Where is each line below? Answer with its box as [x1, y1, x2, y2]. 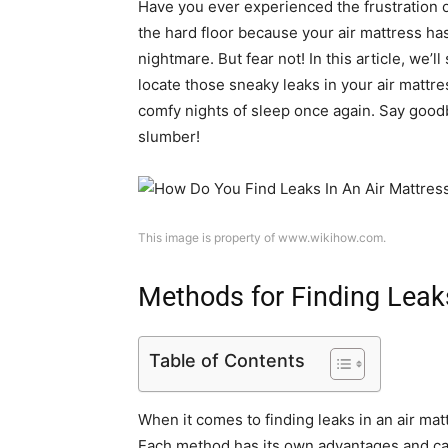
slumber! [138, 127, 200, 146]
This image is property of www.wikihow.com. [138, 230, 386, 245]
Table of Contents [149, 349, 305, 371]
